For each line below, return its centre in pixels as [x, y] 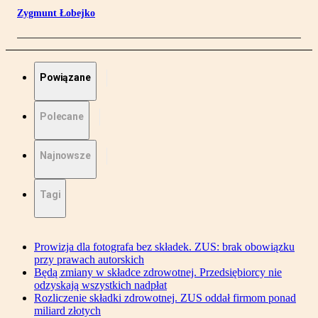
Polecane [62, 117]
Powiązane [65, 78]
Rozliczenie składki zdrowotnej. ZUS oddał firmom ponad [165, 298]
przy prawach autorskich [89, 260]
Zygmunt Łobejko [56, 13]
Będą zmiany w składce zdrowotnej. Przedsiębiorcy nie [158, 273]
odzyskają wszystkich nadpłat [100, 285]
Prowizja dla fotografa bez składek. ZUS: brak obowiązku [164, 247]
